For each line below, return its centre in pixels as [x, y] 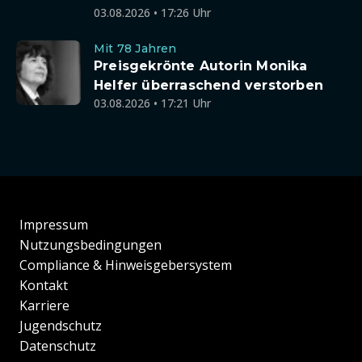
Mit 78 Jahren [135, 48]
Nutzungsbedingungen [90, 245]
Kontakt [44, 286]
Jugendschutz [61, 326]
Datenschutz [58, 346]
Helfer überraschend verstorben [208, 85]
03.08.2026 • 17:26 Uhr [152, 13]
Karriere [44, 306]
